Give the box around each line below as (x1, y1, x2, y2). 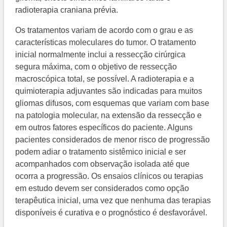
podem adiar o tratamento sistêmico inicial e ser (15, 147, 186, 157)
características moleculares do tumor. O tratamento (15, 38, 197, 47)
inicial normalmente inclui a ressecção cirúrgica (15, 50, 186, 59)
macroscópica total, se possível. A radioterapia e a (15, 74, 195, 84)
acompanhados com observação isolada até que (15, 160, 190, 169)
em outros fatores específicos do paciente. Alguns (15, 123, 193, 132)
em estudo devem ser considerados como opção (15, 184, 190, 193)
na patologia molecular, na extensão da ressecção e (15, 111, 202, 120)
